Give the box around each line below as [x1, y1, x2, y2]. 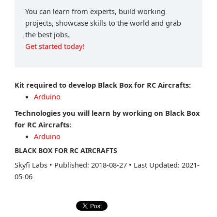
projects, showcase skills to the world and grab [25, 17, 181, 28]
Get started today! [25, 41, 84, 51]
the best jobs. [25, 29, 70, 39]
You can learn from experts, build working [25, 6, 165, 16]
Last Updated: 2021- [134, 159, 200, 170]
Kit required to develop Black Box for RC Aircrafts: [15, 79, 191, 90]
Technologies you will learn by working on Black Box [15, 108, 200, 118]
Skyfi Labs [15, 159, 47, 170]
